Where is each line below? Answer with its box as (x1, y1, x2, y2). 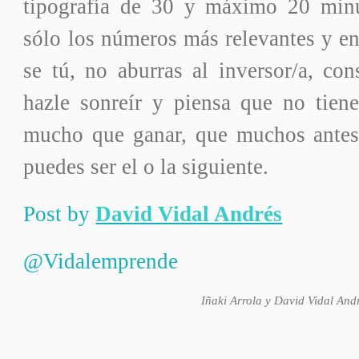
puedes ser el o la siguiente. (23, 155, 269, 179)
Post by (23, 202, 96, 227)
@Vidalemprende (23, 249, 179, 274)
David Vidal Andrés (95, 202, 283, 227)
